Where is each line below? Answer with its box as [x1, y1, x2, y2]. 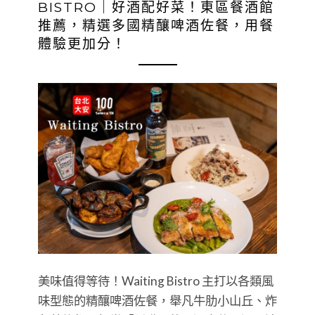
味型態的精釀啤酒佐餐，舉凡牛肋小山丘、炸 [38, 292, 277, 308]
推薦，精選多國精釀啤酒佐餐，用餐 [38, 17, 274, 34]
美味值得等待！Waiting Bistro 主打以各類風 [38, 273, 274, 288]
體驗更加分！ [38, 35, 127, 52]
